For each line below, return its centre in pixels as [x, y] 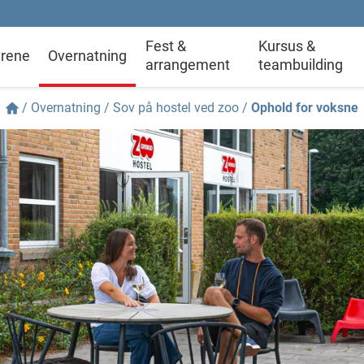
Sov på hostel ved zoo [176, 108]
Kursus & [286, 46]
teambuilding [300, 65]
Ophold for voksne [305, 108]
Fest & [165, 46]
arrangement [187, 65]
